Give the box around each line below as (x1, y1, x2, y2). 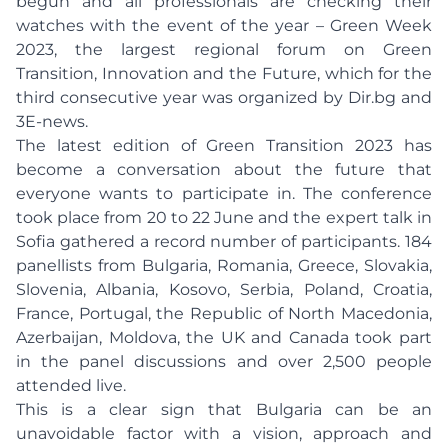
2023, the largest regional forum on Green (16, 40, 432, 59)
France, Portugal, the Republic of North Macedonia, (16, 304, 432, 323)
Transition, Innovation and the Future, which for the (16, 64, 432, 83)
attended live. (16, 376, 126, 395)
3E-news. (16, 112, 88, 131)
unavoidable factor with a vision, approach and (16, 424, 432, 443)
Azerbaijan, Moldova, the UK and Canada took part (16, 328, 432, 347)
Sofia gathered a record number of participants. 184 (16, 232, 432, 251)
